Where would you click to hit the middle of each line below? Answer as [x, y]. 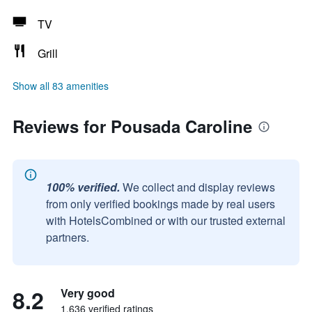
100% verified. [83, 187]
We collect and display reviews [199, 187]
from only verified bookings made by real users [161, 204]
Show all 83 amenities [61, 86]
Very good [88, 293]
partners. [68, 237]
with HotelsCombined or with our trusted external [166, 220]
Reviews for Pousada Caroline [132, 126]
